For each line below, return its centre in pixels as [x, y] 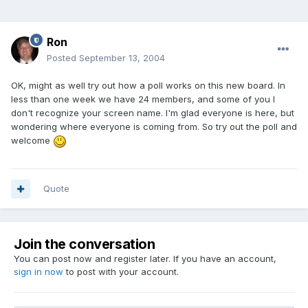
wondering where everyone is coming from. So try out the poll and [154, 127]
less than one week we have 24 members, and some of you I [143, 99]
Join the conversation [85, 244]
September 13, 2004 [122, 58]
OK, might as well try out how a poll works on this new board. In [148, 86]
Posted [63, 58]
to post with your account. [121, 272]
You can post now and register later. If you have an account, [145, 259]
